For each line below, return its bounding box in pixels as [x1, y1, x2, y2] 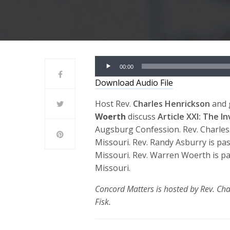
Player [94, 69, 119, 80]
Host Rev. [95, 98, 133, 109]
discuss [128, 111, 158, 122]
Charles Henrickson [133, 98, 210, 109]
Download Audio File [95, 77, 173, 88]
